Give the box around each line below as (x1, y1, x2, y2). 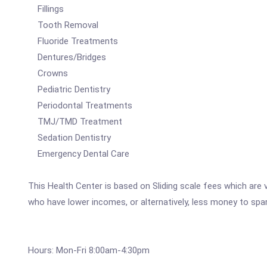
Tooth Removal (28, 20, 98, 30)
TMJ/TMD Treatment (28, 116, 122, 127)
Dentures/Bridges (28, 52, 106, 63)
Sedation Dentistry (28, 132, 111, 143)
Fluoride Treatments (28, 36, 118, 46)
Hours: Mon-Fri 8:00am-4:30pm (28, 245, 150, 256)
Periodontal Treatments (28, 100, 132, 111)
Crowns (28, 68, 68, 79)
